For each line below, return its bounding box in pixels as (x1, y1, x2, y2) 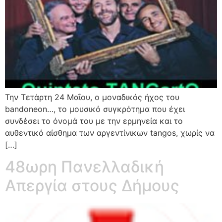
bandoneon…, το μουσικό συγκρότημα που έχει (5, 104, 185, 114)
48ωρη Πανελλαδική (5, 157, 164, 177)
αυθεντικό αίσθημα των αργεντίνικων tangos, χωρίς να (5, 127, 215, 138)
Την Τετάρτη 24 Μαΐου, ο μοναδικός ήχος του (5, 92, 179, 102)
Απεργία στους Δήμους (5, 176, 179, 196)
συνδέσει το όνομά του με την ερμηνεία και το (5, 115, 183, 126)
